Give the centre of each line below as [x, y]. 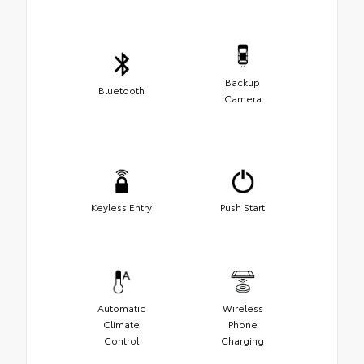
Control [121, 340]
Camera [243, 98]
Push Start [243, 207]
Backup [243, 82]
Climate [121, 324]
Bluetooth [121, 90]
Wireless [243, 308]
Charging [243, 340]
